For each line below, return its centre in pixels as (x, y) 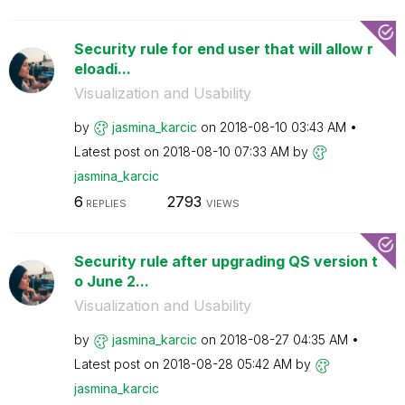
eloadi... (102, 68)
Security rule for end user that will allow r (223, 48)
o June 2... (111, 281)
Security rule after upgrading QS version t (226, 261)
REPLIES (104, 203)
